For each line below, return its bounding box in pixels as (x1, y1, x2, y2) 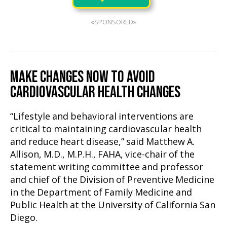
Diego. (10, 212, 37, 224)
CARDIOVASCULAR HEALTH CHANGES (10, 82, 180, 102)
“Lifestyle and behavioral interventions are (10, 110, 194, 123)
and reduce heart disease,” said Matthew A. (10, 136, 195, 148)
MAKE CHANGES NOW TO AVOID (10, 67, 155, 87)
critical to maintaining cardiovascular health (10, 123, 202, 135)
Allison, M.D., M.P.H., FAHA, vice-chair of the (10, 148, 195, 161)
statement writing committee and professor (10, 161, 203, 173)
